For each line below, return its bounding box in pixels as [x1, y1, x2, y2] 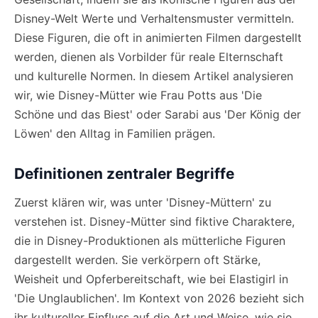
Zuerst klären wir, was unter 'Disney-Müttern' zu [14, 195, 271, 209]
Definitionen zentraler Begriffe [14, 165, 234, 182]
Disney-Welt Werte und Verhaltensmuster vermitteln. [14, 11, 294, 26]
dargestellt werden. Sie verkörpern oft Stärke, [14, 253, 261, 267]
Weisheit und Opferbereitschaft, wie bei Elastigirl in [14, 272, 288, 286]
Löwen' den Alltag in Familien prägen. [14, 126, 215, 141]
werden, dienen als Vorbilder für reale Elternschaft [14, 50, 283, 64]
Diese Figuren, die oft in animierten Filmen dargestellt [14, 31, 302, 45]
